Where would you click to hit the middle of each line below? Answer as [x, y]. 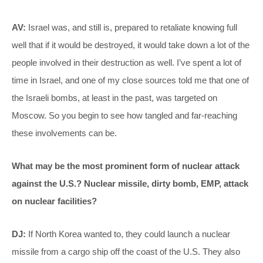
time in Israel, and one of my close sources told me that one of [130, 80]
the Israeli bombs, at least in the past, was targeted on [114, 98]
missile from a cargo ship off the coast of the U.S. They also [126, 252]
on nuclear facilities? [54, 201]
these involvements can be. [64, 133]
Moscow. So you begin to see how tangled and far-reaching [124, 116]
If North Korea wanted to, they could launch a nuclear [128, 234]
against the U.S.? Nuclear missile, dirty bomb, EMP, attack [130, 184]
